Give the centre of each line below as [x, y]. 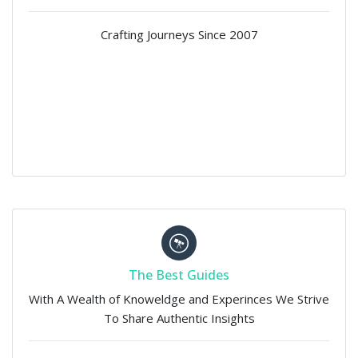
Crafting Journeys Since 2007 [179, 35]
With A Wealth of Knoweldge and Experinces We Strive [179, 299]
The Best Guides [179, 275]
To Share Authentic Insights [179, 318]
